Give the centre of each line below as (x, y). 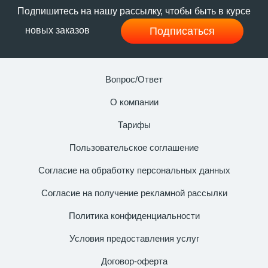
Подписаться (182, 31)
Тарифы (134, 124)
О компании (134, 102)
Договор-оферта (134, 261)
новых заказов (58, 30)
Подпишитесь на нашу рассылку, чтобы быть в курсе (134, 11)
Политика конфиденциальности (134, 215)
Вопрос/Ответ (134, 79)
